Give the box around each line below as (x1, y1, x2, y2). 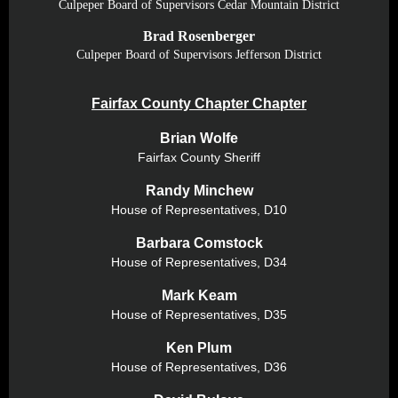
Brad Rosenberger (143, 28, 255, 44)
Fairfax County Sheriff (138, 150, 260, 164)
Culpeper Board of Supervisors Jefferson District (76, 48, 322, 61)
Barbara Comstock (135, 235, 263, 251)
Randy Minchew (145, 183, 253, 198)
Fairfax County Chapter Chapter (92, 96, 306, 111)
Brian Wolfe (160, 131, 238, 146)
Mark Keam (161, 288, 237, 303)
